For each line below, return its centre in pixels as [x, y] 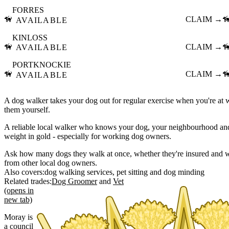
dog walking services [78, 172]
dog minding [184, 172]
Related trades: [28, 181]
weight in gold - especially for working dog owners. [88, 136]
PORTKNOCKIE [42, 65]
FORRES [28, 10]
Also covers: [24, 172]
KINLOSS [30, 37]
